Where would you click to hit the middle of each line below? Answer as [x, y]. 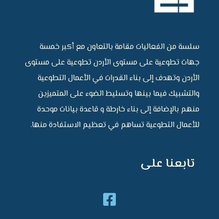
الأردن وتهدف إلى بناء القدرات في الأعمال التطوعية [119, 79]
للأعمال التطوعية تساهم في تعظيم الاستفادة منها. [115, 126]
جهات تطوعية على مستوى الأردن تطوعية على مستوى [112, 63]
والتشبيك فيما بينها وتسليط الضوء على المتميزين [119, 94]
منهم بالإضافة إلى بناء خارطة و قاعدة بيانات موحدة [118, 110]
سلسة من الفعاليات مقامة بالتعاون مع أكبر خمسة [120, 47]
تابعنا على [167, 164]
